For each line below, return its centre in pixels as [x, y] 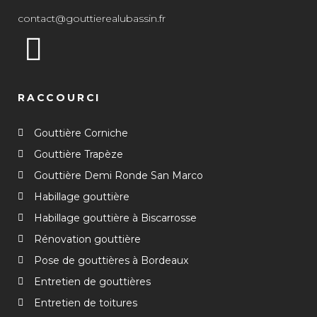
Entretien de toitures [85, 303]
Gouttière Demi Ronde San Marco [118, 175]
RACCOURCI [59, 98]
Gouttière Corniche [81, 133]
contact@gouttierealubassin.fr [92, 18]
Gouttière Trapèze [78, 154]
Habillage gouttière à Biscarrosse [115, 218]
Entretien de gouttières [92, 282]
